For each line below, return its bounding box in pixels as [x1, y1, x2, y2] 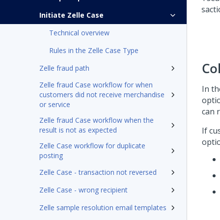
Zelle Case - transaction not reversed [39, 167, 157, 177]
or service [39, 100, 70, 109]
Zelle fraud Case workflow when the [39, 115, 154, 125]
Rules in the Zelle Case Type [49, 46, 138, 55]
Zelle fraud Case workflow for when [39, 80, 153, 89]
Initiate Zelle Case [39, 10, 104, 20]
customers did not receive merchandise [39, 90, 165, 99]
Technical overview [49, 28, 110, 37]
